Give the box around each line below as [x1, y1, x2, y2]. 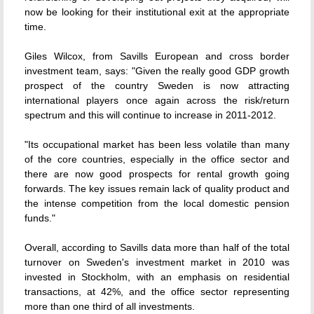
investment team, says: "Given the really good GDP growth [25, 65, 289, 76]
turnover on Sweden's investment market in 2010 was [25, 257, 289, 268]
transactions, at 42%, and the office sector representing [25, 286, 289, 297]
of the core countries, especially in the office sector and [25, 153, 289, 165]
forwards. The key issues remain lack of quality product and [25, 183, 289, 194]
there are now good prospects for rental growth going [25, 168, 289, 179]
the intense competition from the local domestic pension [25, 198, 289, 209]
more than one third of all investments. [25, 301, 195, 312]
